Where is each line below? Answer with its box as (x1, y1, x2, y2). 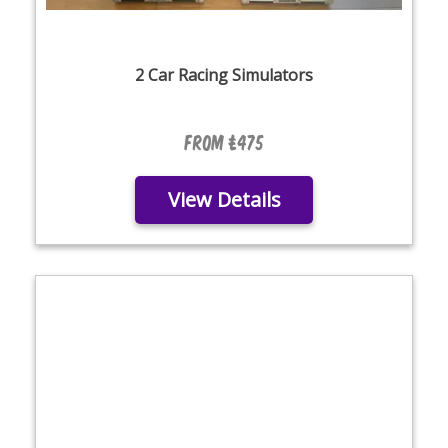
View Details (167, 186, 281, 213)
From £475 (184, 127, 264, 156)
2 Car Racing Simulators (135, 64, 313, 86)
